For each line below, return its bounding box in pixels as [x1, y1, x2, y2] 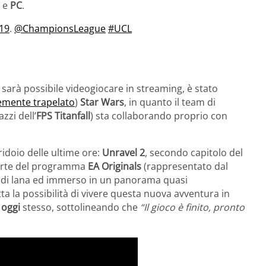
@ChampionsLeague [14, 22, 106, 36]
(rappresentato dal [141, 160, 228, 173]
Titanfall [55, 109, 90, 123]
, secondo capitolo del [145, 146, 243, 160]
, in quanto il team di [124, 96, 216, 109]
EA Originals [88, 160, 141, 173]
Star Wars [80, 96, 124, 109]
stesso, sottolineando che [23, 201, 138, 214]
